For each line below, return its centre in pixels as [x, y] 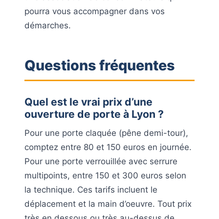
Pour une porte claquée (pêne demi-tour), [106, 133]
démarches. [48, 25]
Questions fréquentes [100, 65]
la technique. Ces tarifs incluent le [91, 189]
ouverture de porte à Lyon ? [94, 114]
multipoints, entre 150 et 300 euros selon [105, 175]
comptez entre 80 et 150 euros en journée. [108, 147]
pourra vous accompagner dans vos [95, 11]
